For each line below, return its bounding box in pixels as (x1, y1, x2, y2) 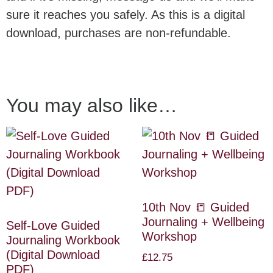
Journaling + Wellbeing (141, 214, 264, 229)
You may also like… (6, 94, 177, 116)
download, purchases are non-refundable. (6, 26, 231, 40)
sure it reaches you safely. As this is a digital (6, 8, 245, 22)
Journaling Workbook (6, 233, 120, 247)
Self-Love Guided (6, 218, 100, 232)
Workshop (141, 229, 197, 243)
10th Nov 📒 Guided (141, 200, 249, 214)
